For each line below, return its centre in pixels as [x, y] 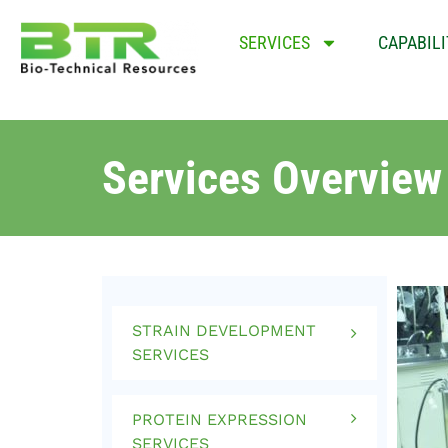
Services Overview [272, 178]
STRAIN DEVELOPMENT [224, 330]
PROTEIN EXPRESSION [219, 419]
